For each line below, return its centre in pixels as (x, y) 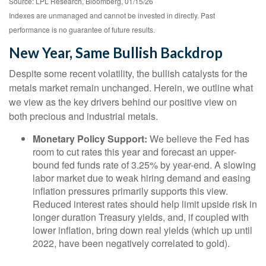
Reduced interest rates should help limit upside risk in (145, 204)
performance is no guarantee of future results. (82, 30)
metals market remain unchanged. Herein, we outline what (131, 88)
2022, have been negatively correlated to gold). (131, 243)
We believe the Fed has (198, 139)
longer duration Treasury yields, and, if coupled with (141, 217)
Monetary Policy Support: (90, 139)
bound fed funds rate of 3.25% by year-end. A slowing (144, 165)
